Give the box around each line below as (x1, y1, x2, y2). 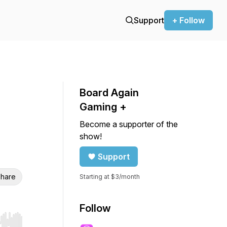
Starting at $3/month (80, 173, 140, 180)
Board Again (80, 87, 139, 99)
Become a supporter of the (80, 119, 178, 129)
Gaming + (80, 101, 127, 113)
